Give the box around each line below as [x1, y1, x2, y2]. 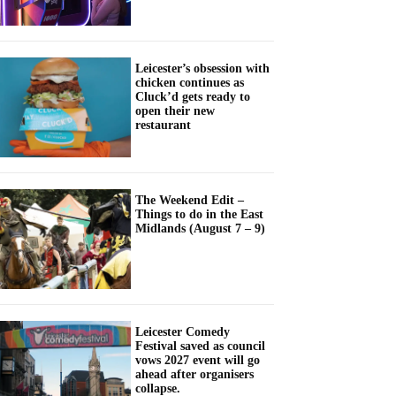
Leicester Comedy [135, 325, 230, 339]
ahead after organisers [135, 368, 254, 382]
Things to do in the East [135, 208, 263, 222]
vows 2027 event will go [135, 354, 260, 368]
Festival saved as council [135, 339, 265, 354]
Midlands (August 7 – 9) [135, 222, 265, 236]
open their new [135, 103, 215, 118]
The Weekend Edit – [135, 194, 244, 208]
